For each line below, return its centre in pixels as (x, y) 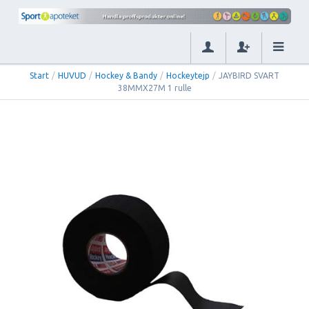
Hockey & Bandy (126, 75)
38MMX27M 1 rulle (154, 88)
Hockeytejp (188, 75)
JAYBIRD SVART (249, 75)
